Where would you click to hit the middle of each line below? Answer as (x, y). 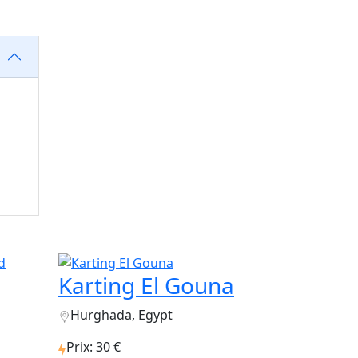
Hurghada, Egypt (121, 315)
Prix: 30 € (93, 347)
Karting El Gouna (146, 286)
